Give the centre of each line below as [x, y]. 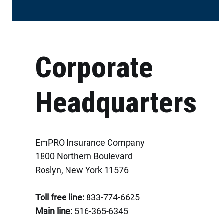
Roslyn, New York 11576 [82, 170]
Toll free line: [60, 197]
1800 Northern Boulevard [84, 156]
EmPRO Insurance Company [90, 142]
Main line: [54, 211]
